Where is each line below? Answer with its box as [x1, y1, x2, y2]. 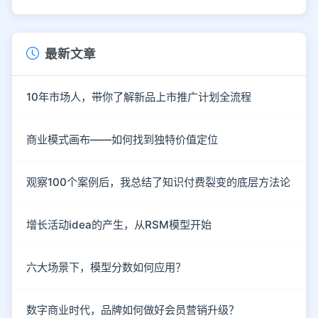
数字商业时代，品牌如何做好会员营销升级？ [26, 302, 239, 317]
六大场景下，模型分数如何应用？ [26, 260, 186, 274]
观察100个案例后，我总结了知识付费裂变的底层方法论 [26, 175, 290, 189]
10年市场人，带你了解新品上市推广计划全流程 [26, 89, 251, 104]
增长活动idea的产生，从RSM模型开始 [26, 217, 212, 231]
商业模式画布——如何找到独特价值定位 [26, 132, 218, 146]
